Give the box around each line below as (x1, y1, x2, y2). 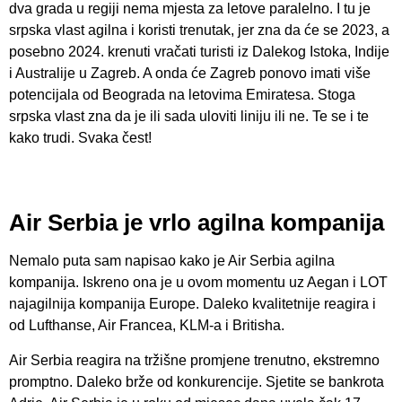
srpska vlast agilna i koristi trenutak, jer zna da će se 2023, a (9, 22, 389, 38)
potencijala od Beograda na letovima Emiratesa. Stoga (9, 86, 355, 102)
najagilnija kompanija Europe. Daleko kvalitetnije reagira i (9, 296, 376, 312)
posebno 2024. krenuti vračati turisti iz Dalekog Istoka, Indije (9, 43, 389, 59)
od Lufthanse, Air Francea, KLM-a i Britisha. (9, 318, 284, 334)
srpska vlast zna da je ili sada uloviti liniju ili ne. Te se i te (9, 108, 369, 124)
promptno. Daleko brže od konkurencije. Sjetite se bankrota (9, 373, 384, 389)
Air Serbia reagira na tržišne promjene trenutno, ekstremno (9, 352, 380, 368)
